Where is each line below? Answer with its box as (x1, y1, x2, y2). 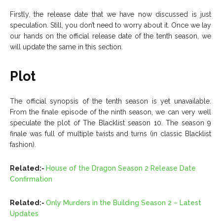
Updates (10, 209, 38, 218)
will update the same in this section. (10, 42, 123, 51)
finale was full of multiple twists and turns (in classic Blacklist (10, 129, 211, 138)
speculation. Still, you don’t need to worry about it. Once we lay (10, 21, 211, 29)
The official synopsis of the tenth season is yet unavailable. (10, 97, 211, 105)
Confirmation (10, 175, 52, 183)
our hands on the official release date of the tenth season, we (10, 32, 211, 40)
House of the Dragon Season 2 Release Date (46, 164, 196, 172)
